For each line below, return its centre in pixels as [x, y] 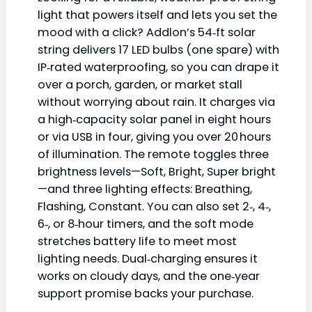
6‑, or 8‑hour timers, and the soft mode [146, 224]
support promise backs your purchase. [146, 294]
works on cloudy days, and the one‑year [149, 276]
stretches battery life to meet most [137, 242]
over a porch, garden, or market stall [140, 85]
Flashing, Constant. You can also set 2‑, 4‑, [154, 207]
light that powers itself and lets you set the [157, 15]
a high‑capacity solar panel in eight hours [154, 120]
